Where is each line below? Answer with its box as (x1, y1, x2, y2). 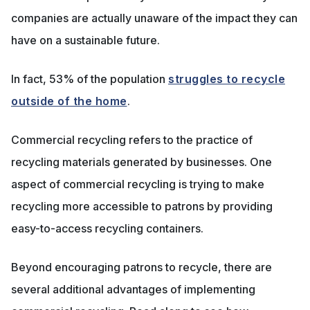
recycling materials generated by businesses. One (11, 155, 272, 170)
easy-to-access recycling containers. (11, 221, 203, 236)
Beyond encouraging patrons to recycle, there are (11, 260, 272, 275)
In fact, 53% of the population (11, 72, 168, 86)
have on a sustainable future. (11, 33, 160, 48)
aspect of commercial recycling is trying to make (11, 177, 264, 192)
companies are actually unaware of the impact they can (11, 11, 298, 26)
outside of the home (11, 94, 127, 109)
